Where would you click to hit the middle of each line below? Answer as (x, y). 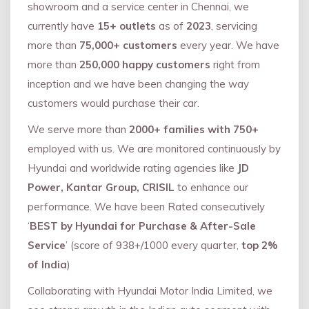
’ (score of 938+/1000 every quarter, (153, 245)
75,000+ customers (128, 45)
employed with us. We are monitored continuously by (154, 148)
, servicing (234, 26)
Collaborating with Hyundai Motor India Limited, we (150, 290)
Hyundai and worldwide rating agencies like (132, 168)
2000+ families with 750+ (194, 129)
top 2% (259, 245)
